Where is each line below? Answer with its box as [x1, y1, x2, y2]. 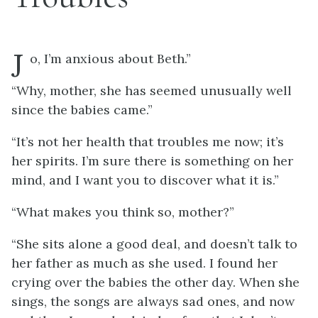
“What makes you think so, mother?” [11, 204, 234, 220]
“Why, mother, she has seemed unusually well [11, 82, 292, 99]
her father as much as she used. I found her [11, 255, 278, 271]
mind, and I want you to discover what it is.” [11, 172, 279, 188]
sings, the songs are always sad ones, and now [11, 293, 295, 309]
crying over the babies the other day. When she [11, 274, 300, 290]
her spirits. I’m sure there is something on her [11, 153, 293, 169]
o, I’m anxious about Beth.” [30, 50, 191, 67]
